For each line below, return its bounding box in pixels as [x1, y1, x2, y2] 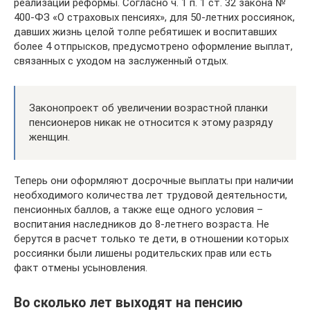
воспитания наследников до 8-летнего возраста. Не [14, 217, 269, 230]
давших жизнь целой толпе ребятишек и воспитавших [14, 25, 277, 38]
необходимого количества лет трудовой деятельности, [14, 188, 287, 201]
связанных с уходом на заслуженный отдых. [14, 54, 228, 67]
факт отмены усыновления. [14, 261, 147, 274]
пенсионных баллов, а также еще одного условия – [14, 203, 263, 216]
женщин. [29, 130, 70, 143]
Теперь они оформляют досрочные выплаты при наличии [14, 174, 293, 187]
